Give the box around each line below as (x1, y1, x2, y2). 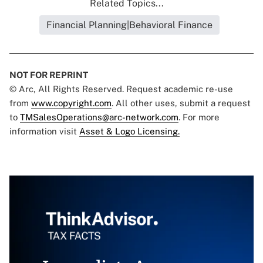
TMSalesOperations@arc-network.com (20, 112, 178, 123)
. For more (178, 112, 220, 123)
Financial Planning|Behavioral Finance (46, 19, 213, 31)
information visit (9, 126, 79, 137)
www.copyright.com (31, 98, 112, 109)
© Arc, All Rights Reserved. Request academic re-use (9, 84, 233, 95)
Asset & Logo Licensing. (79, 126, 180, 137)
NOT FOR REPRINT (9, 70, 88, 80)
